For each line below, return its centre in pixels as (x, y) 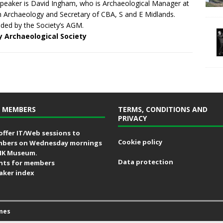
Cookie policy (140, 142)
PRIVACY (132, 118)
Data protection (145, 162)
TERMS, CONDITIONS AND (163, 109)
